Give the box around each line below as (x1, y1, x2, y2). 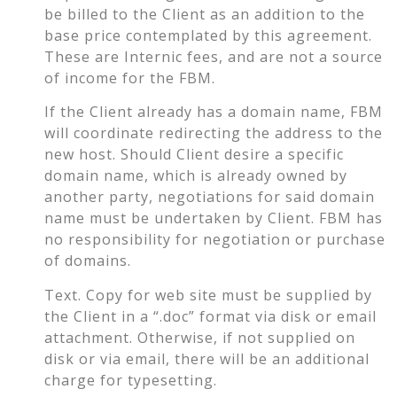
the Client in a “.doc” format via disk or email (44, 306, 377, 326)
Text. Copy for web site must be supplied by (44, 284, 372, 305)
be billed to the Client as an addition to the (44, 4, 365, 25)
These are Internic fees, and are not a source (44, 47, 383, 67)
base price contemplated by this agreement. (44, 26, 372, 46)
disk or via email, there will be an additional (44, 348, 370, 369)
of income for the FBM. (44, 68, 215, 89)
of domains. (44, 251, 131, 271)
